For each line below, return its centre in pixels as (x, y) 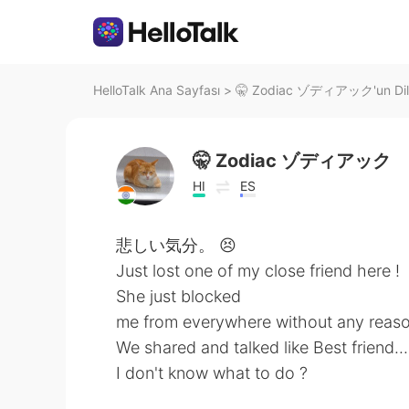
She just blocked (178, 296)
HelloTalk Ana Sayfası (157, 90)
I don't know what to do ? (212, 373)
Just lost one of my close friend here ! (258, 271)
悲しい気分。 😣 (176, 245)
